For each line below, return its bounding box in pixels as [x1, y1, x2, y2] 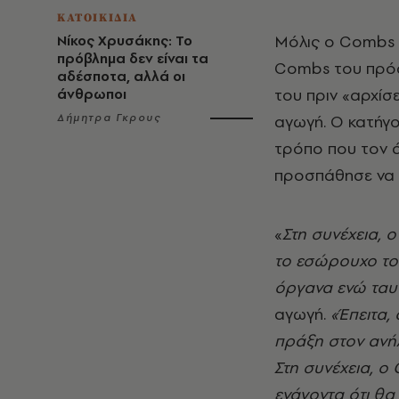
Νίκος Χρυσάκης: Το [57, 31, 192, 50]
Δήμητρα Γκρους [57, 110, 161, 125]
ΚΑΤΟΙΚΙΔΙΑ [57, 11, 138, 25]
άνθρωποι [57, 85, 126, 103]
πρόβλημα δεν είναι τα [57, 49, 208, 68]
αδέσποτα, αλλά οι [57, 67, 185, 85]
